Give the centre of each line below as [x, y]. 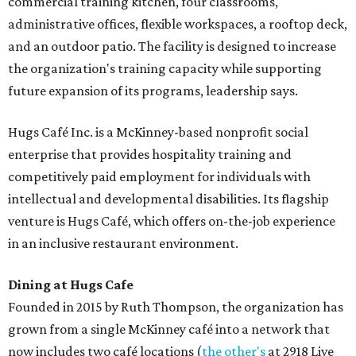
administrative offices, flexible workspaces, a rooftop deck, [178, 24]
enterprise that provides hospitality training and [150, 155]
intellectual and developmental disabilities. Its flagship [168, 199]
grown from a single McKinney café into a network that [169, 329]
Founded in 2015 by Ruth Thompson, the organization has [176, 307]
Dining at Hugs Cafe [71, 285]
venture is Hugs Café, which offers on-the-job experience [172, 221]
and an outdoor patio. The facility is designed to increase [172, 46]
